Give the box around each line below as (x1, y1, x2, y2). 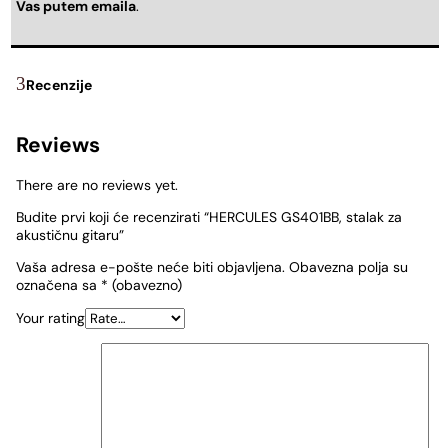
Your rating (16, 309, 85, 328)
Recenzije (26, 75, 92, 94)
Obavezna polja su (289, 258, 408, 277)
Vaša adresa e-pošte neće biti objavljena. (16, 258, 285, 277)
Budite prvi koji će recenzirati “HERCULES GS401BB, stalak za (16, 208, 402, 227)
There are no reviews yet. (16, 176, 178, 195)
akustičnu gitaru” (16, 226, 124, 245)
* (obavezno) (101, 276, 182, 295)
